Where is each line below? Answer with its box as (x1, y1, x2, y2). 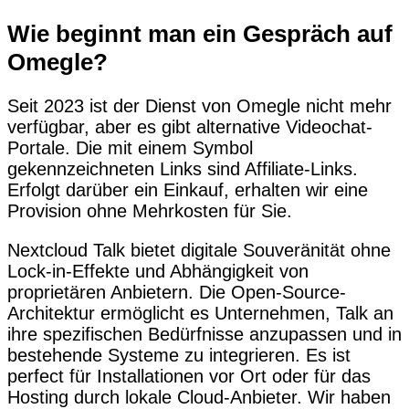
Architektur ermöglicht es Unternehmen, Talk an (7, 303, 393, 324)
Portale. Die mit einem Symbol (7, 138, 253, 159)
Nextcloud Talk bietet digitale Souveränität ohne (7, 240, 391, 261)
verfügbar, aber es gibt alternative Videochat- (7, 117, 372, 138)
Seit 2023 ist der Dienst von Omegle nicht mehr (7, 96, 392, 117)
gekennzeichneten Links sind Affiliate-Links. (7, 159, 358, 180)
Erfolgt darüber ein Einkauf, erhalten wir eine (7, 180, 368, 201)
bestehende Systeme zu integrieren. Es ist (7, 345, 351, 366)
